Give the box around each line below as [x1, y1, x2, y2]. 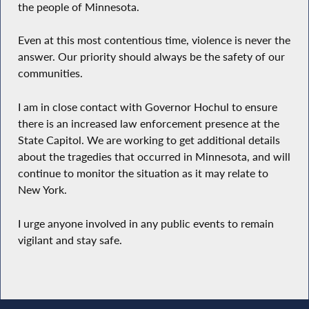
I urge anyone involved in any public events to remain [17, 216, 274, 230]
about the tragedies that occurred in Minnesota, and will [17, 150, 290, 164]
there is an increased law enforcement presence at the [17, 117, 279, 131]
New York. [17, 183, 67, 197]
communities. [17, 66, 83, 81]
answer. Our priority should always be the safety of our [17, 50, 285, 64]
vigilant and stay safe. [17, 232, 122, 247]
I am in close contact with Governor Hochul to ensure [17, 100, 277, 114]
